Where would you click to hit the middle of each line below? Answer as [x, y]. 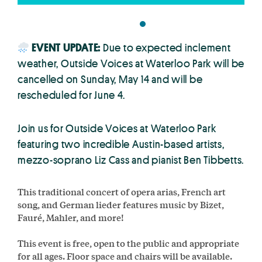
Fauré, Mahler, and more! [71, 217]
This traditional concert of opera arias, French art [122, 191]
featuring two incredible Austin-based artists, [121, 144]
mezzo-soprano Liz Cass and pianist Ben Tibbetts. [131, 159]
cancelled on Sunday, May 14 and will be [110, 79]
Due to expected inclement [166, 47]
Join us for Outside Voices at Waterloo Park [117, 128]
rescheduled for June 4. [71, 94]
